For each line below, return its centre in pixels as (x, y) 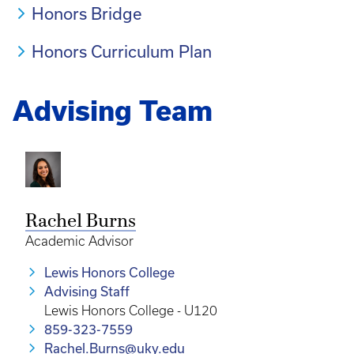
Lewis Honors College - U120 (131, 311)
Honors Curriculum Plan (122, 51)
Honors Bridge (87, 13)
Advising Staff (87, 292)
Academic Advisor (79, 241)
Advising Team (113, 111)
